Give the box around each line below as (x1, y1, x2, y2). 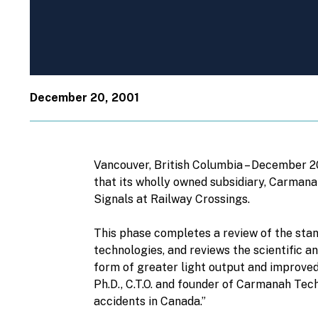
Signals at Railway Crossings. (94, 192, 250, 206)
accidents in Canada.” (94, 295, 206, 308)
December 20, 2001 (30, 91, 139, 104)
